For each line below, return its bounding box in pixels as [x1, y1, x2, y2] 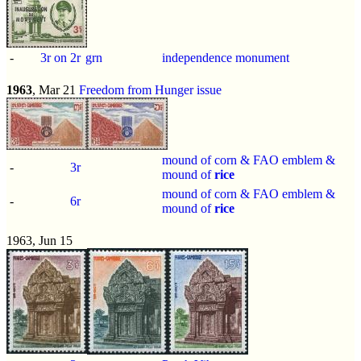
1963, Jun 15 [6, 233, 73, 247]
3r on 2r [40, 50, 81, 64]
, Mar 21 [32, 82, 79, 97]
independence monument [162, 50, 289, 64]
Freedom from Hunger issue [79, 82, 222, 97]
